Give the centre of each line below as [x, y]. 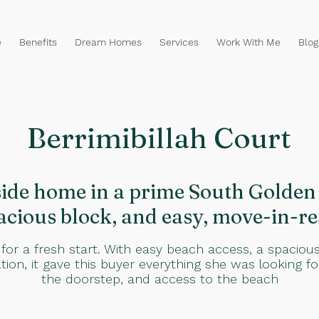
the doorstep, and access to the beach [159, 279]
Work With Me [248, 42]
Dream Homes [108, 42]
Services [179, 42]
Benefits [38, 42]
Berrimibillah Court [159, 138]
